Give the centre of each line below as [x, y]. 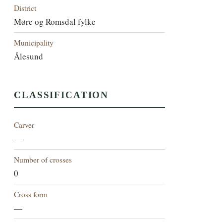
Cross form [31, 194]
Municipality [34, 42]
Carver [24, 125]
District [25, 7]
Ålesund [29, 56]
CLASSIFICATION [61, 95]
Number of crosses [43, 160]
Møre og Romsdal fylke [55, 21]
